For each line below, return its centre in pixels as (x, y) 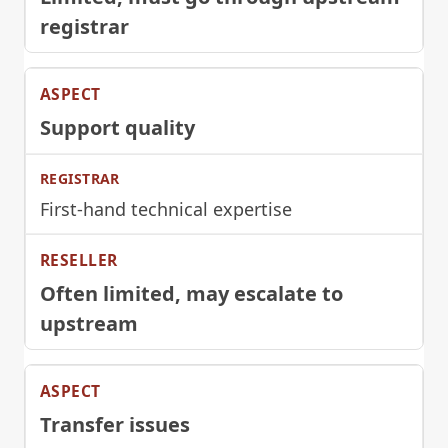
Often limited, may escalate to (191, 294)
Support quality (117, 128)
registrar (84, 27)
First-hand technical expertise (166, 209)
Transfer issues (115, 425)
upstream (89, 324)
